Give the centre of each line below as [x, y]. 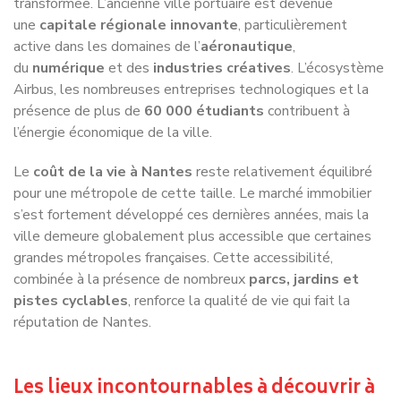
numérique [68, 26]
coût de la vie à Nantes [113, 129]
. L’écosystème [337, 26]
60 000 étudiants [204, 68]
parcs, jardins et [304, 237]
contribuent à [307, 68]
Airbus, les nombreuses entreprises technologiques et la [191, 47]
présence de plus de [79, 68]
